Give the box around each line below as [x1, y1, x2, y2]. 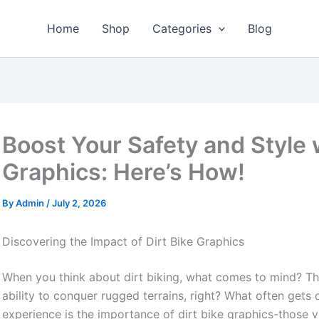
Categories [152, 21, 211, 36]
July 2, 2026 [52, 197, 107, 209]
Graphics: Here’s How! [2, 158, 246, 186]
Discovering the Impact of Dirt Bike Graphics [2, 234, 245, 249]
